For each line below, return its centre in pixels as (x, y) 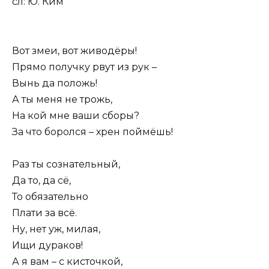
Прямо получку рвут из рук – (84, 67)
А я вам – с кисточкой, (67, 261)
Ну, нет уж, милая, (56, 229)
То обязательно (50, 196)
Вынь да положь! (55, 83)
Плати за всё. (44, 213)
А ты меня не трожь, (62, 99)
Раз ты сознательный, (66, 164)
